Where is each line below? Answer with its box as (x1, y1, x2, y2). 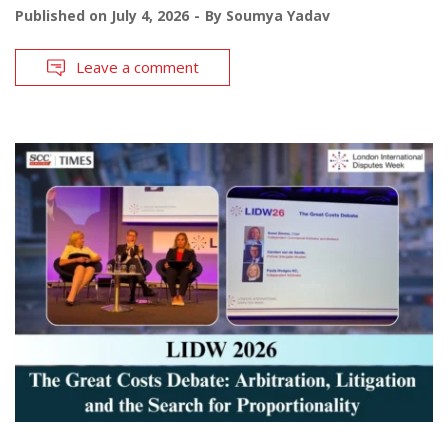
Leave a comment (76, 57, 199, 78)
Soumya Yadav (226, 6, 330, 26)
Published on (15, 6, 111, 26)
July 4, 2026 (111, 6, 189, 26)
